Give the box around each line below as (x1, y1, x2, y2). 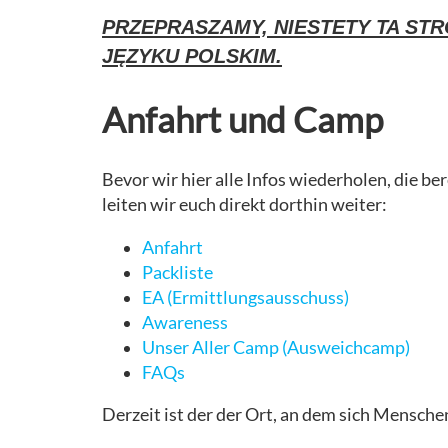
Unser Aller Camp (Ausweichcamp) (142, 336, 410, 358)
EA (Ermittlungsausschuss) (142, 286, 349, 308)
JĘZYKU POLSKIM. (102, 44, 282, 68)
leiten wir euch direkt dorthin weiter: (102, 194, 387, 216)
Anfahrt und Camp (102, 97, 383, 140)
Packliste (142, 261, 213, 283)
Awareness (142, 311, 228, 333)
